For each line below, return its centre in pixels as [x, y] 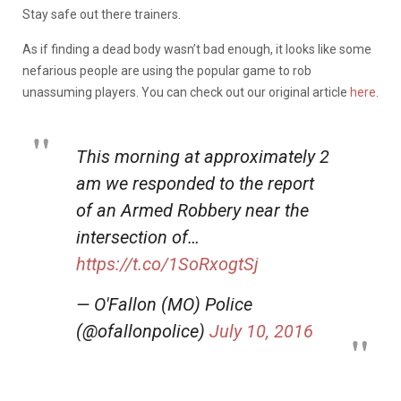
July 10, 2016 [261, 331]
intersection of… [138, 237]
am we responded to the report [195, 183]
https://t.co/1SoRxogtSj [167, 264]
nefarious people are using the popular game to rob [167, 70]
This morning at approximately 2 [203, 156]
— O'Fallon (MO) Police [164, 304]
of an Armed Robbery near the [192, 210]
